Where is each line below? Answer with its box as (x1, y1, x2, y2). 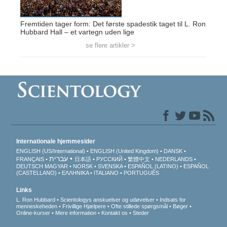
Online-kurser (16, 209, 52, 216)
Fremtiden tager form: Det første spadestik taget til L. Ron (20, 19, 206, 28)
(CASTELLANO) (16, 169, 57, 176)
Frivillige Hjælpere (62, 203, 106, 209)
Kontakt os (101, 209, 128, 216)
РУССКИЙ (96, 156, 123, 162)
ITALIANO (94, 169, 119, 176)
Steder (133, 209, 149, 216)
